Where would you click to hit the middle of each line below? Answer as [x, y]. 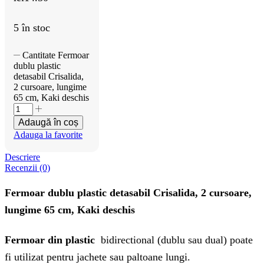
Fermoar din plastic [51, 240]
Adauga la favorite [48, 135]
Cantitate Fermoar [56, 55]
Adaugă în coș [48, 123]
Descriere [22, 157]
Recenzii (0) [27, 168]
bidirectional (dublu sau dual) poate [175, 240]
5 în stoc [32, 28]
